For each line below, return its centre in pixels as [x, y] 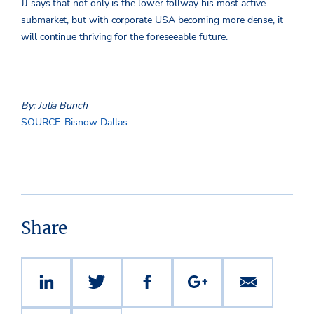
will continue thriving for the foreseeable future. [124, 36]
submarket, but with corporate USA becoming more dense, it [152, 20]
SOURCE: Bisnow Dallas [74, 122]
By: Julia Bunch [54, 105]
